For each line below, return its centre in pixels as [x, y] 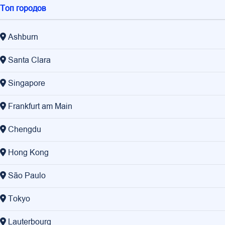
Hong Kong [28, 153]
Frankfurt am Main [40, 107]
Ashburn [23, 37]
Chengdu [25, 130]
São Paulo [27, 176]
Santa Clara [29, 61]
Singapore [27, 84]
